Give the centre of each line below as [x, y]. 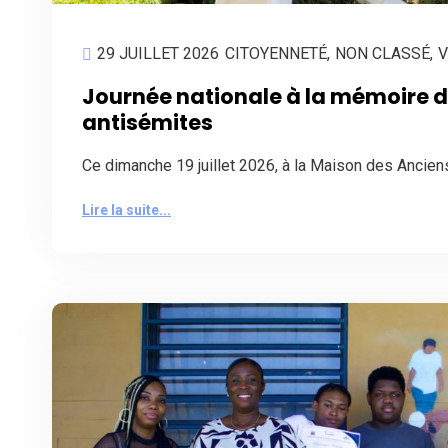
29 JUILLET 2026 [158, 54]
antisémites [147, 123]
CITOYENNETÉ [276, 54]
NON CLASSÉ [382, 54]
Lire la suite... [126, 210]
